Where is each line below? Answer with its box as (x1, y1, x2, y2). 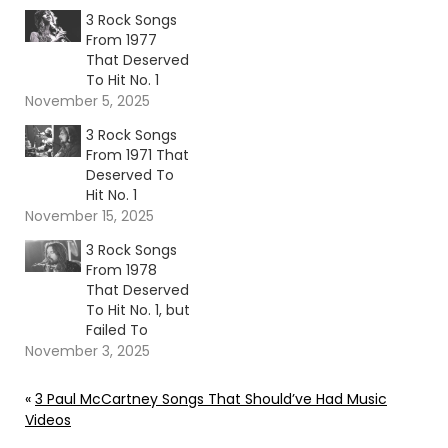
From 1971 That (85, 145, 189, 166)
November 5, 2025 (25, 91, 150, 112)
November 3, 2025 (25, 341, 150, 362)
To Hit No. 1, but (85, 300, 190, 321)
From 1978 (85, 260, 157, 281)
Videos (25, 410, 71, 431)
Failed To (85, 320, 148, 341)
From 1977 (85, 30, 157, 51)
